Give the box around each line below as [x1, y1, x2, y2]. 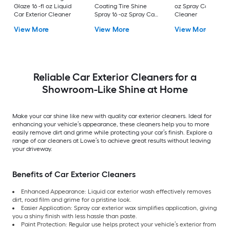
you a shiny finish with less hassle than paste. [12, 212, 137, 220]
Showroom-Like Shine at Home [42, 83, 188, 95]
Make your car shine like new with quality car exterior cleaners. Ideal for [12, 112, 212, 120]
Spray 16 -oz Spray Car [94, 11, 157, 18]
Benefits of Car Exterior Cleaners [12, 169, 136, 179]
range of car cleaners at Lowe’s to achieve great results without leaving [12, 137, 210, 144]
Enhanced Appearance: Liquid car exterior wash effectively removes [21, 187, 211, 195]
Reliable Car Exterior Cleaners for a [33, 70, 197, 83]
